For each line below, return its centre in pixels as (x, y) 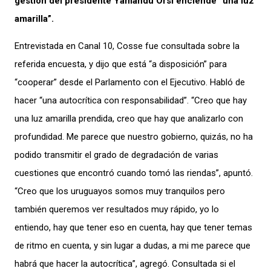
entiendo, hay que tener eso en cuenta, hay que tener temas (133, 227)
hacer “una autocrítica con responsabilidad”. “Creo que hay (131, 100)
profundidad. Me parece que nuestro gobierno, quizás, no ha (134, 136)
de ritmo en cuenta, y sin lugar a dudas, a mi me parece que (132, 245)
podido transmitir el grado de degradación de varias (116, 155)
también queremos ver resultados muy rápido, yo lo (117, 209)
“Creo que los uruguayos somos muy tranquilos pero (120, 191)
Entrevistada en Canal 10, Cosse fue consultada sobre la (127, 46)
